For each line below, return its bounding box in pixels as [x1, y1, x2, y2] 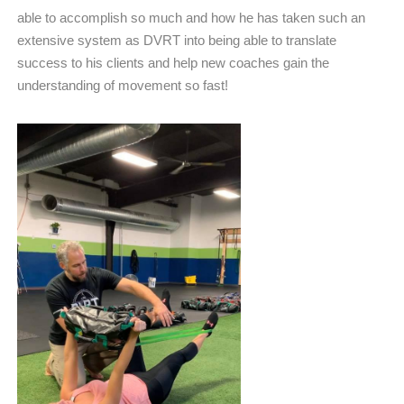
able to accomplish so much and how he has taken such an [17, 9, 365, 25]
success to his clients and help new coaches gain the [17, 54, 329, 70]
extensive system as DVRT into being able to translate [17, 32, 336, 48]
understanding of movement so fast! [17, 77, 228, 93]
